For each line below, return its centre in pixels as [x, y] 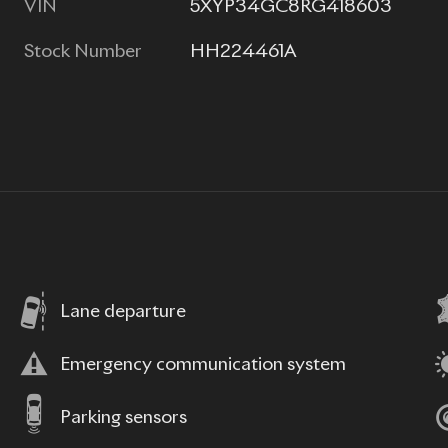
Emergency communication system [203, 364]
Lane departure [123, 311]
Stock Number [83, 52]
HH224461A [244, 52]
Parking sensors [123, 417]
